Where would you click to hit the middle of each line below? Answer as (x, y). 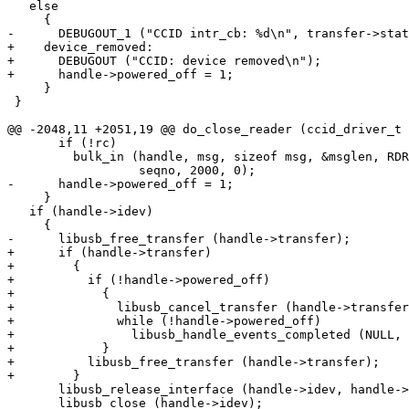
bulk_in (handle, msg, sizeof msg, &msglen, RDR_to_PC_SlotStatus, (40, 157)
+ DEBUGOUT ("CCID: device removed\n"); (164, 61)
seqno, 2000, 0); (73, 171)
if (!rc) (33, 143)
